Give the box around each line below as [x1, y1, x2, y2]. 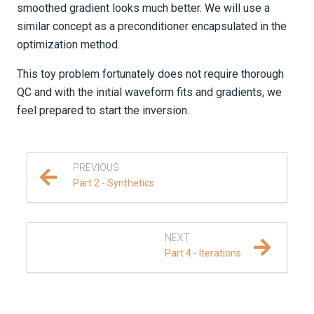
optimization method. [17, 37, 120, 51]
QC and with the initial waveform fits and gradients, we [17, 85, 282, 99]
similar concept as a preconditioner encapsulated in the [17, 19, 287, 33]
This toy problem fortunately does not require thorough [17, 67, 284, 81]
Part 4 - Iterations [165, 247, 242, 259]
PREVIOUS [72, 161, 119, 173]
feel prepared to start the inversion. [17, 103, 189, 117]
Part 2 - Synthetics [72, 177, 154, 189]
